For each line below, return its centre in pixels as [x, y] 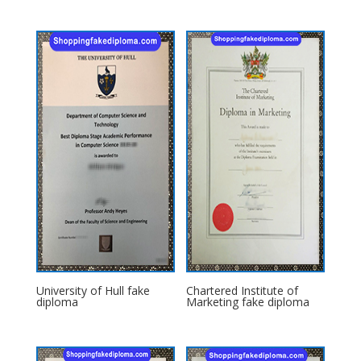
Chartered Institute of [243, 290]
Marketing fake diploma [248, 301]
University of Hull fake [93, 290]
